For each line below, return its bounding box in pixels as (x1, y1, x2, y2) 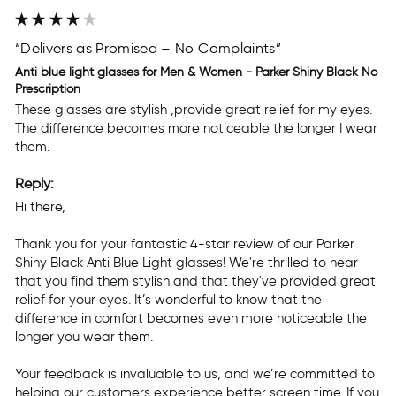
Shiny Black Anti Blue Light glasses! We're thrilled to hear (15, 254, 358, 270)
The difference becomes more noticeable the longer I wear (15, 119, 377, 136)
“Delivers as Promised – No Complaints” (15, 39, 281, 57)
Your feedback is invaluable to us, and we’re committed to (15, 365, 375, 382)
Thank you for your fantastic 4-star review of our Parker (15, 235, 354, 252)
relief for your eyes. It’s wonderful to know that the (15, 291, 322, 308)
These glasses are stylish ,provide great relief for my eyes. (15, 101, 372, 118)
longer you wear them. (15, 328, 153, 345)
